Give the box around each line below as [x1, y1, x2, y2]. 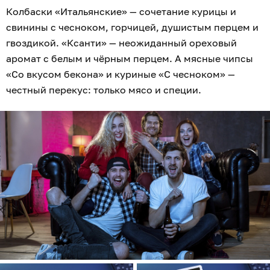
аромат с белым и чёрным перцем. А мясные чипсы [6, 52, 253, 65]
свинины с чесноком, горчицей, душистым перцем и [6, 21, 259, 34]
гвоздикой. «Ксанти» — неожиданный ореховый [6, 37, 237, 49]
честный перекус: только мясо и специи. [6, 84, 201, 96]
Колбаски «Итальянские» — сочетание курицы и [6, 5, 236, 18]
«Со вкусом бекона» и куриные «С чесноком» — [6, 68, 235, 81]
